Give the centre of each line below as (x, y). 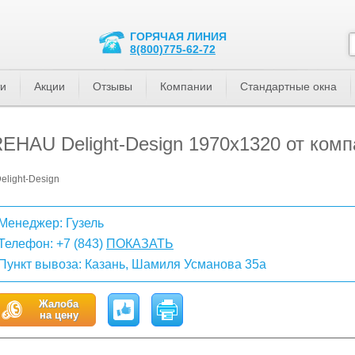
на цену (59, 315)
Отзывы (113, 86)
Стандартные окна (288, 86)
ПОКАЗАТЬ (140, 244)
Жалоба (59, 304)
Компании (186, 86)
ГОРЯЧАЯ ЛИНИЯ (178, 36)
